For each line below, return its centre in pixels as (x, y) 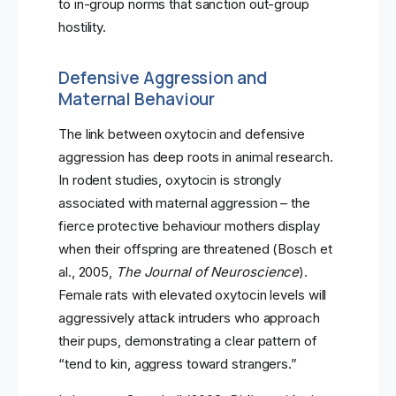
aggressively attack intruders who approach (189, 318)
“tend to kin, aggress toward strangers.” (178, 364)
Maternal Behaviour (137, 99)
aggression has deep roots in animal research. (196, 157)
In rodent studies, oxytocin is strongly (170, 180)
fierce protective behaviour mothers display (189, 226)
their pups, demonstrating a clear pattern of (188, 341)
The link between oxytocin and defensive (182, 134)
